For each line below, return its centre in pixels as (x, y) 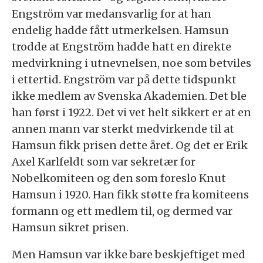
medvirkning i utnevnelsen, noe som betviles (131, 63)
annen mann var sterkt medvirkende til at (123, 129)
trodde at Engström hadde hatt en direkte (122, 46)
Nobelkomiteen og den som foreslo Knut (119, 178)
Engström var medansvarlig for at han (112, 14)
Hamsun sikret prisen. (70, 227)
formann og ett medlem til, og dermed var (122, 211)
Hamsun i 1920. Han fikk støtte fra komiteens (130, 194)
